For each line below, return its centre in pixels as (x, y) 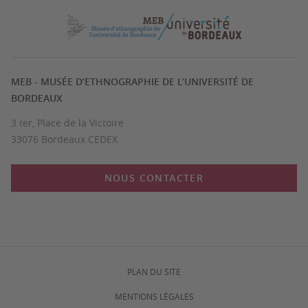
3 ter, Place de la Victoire (67, 123)
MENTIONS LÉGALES (154, 296)
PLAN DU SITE (154, 272)
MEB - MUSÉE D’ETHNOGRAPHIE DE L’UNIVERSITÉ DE (132, 81)
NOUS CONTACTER (154, 178)
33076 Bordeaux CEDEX (64, 139)
